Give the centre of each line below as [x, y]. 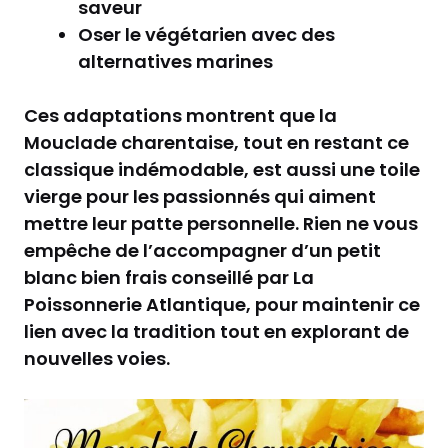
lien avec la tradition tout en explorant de [216, 332]
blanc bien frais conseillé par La [169, 278]
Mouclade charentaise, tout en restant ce [216, 143]
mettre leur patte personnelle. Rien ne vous [221, 224]
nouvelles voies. [97, 359]
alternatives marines [175, 62]
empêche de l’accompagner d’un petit [202, 251]
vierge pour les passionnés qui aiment [200, 197]
